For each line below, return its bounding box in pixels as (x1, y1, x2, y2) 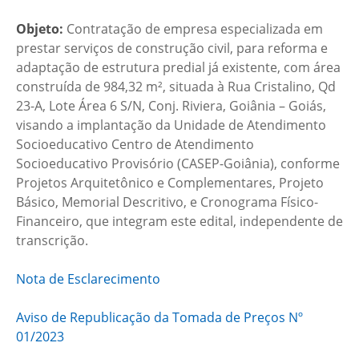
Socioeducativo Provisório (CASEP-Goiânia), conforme (16, 155, 340, 172)
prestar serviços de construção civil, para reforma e (16, 39, 328, 57)
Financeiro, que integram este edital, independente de (16, 212, 343, 230)
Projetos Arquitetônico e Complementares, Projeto (16, 174, 324, 192)
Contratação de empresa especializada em (63, 20, 323, 38)
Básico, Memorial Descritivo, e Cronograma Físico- (16, 193, 318, 211)
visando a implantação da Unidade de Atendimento (16, 116, 326, 134)
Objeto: (16, 20, 63, 38)
